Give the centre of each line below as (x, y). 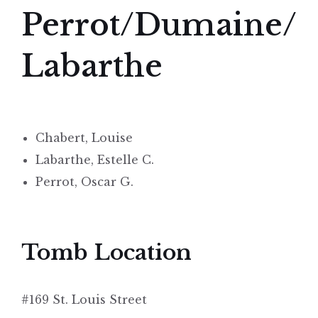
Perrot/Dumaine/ (159, 25)
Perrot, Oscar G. (84, 182)
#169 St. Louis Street (84, 300)
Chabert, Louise (84, 138)
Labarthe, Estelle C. (95, 160)
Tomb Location (106, 253)
